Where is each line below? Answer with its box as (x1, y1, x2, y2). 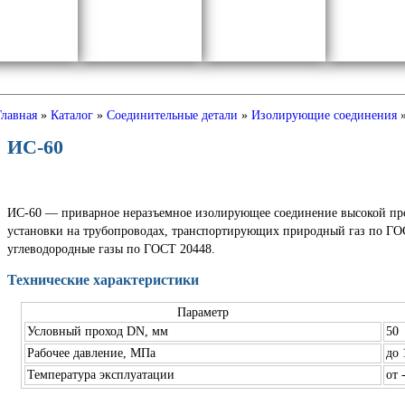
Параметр (176, 305, 229, 319)
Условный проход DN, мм (26, 324, 168, 338)
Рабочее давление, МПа (26, 345, 155, 360)
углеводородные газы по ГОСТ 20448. (6, 241, 215, 256)
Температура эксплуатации (26, 367, 174, 381)
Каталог (50, 108, 93, 122)
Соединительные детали (106, 108, 238, 122)
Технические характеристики (6, 271, 199, 287)
